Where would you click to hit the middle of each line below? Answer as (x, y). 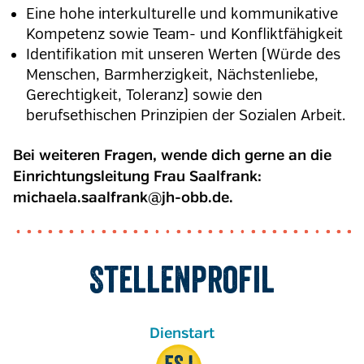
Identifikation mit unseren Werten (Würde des (183, 54)
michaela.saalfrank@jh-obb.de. (123, 198)
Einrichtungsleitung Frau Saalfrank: (137, 177)
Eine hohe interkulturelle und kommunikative (182, 14)
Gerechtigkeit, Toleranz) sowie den (144, 95)
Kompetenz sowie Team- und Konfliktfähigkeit (184, 34)
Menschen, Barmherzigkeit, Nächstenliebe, (172, 75)
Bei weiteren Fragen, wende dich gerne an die (172, 156)
